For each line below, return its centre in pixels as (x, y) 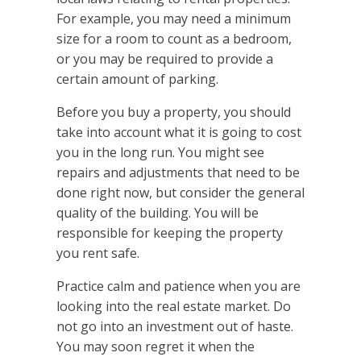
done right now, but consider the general (180, 193)
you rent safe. (98, 253)
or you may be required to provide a (165, 59)
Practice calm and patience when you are (178, 286)
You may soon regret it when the (156, 347)
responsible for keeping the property (170, 233)
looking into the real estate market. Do (174, 307)
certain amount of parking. (137, 79)
